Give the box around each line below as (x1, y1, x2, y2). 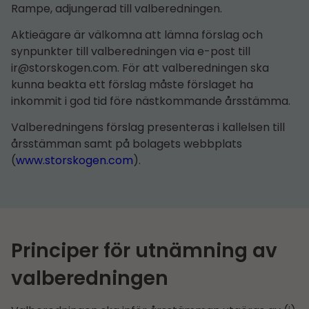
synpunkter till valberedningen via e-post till (11, 43, 250, 59)
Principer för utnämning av (11, 237, 277, 265)
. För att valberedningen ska (117, 59, 269, 76)
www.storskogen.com (16, 152, 133, 169)
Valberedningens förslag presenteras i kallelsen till (11, 119, 285, 136)
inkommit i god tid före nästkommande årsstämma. (11, 92, 290, 109)
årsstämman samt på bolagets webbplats (11, 136, 242, 152)
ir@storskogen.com (11, 59, 117, 76)
